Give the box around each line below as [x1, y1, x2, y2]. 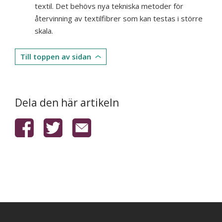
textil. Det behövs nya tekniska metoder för [35, 1, 183, 11]
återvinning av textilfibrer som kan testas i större [35, 13, 203, 24]
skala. [35, 26, 53, 36]
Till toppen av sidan [20, 52, 91, 62]
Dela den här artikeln [15, 96, 119, 110]
